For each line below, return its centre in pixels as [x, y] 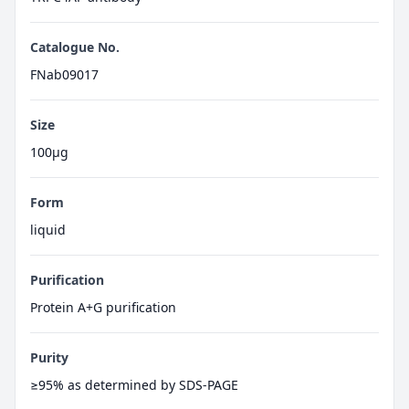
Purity [49, 357]
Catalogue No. [75, 47]
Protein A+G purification [103, 307]
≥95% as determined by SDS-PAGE [134, 385]
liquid [48, 230]
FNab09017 [64, 74]
